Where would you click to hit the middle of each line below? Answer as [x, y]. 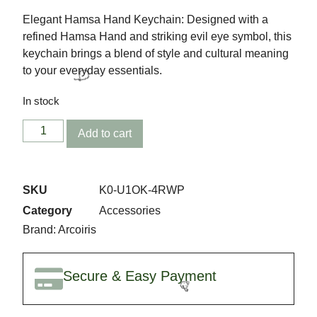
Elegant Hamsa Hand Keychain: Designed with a [145, 20]
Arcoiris [77, 229]
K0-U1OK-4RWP [142, 190]
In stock [41, 101]
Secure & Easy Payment [140, 276]
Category [47, 211]
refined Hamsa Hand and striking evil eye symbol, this [157, 37]
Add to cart [105, 134]
